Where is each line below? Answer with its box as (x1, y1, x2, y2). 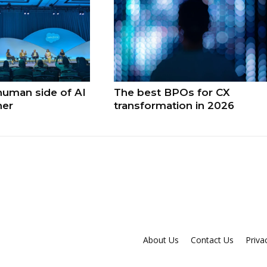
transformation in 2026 (114, 100, 235, 112)
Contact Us (190, 234, 234, 246)
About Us (142, 234, 179, 246)
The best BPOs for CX (114, 86, 231, 99)
